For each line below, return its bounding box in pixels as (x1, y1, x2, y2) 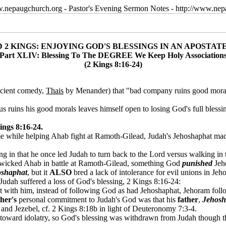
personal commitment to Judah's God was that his (19, 195, 178, 204)
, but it (27, 168, 49, 177)
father (178, 195, 198, 204)
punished (182, 159, 214, 167)
